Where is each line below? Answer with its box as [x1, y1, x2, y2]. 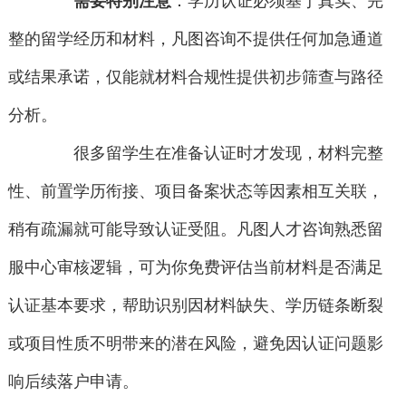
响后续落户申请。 [7, 372, 139, 391]
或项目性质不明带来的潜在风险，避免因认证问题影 [7, 334, 383, 353]
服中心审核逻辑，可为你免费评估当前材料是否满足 [7, 258, 383, 277]
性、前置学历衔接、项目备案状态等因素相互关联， [7, 182, 383, 201]
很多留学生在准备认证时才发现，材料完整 [41, 144, 384, 163]
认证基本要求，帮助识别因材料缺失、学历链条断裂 [7, 296, 383, 315]
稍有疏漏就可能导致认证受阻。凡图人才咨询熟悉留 [7, 220, 383, 239]
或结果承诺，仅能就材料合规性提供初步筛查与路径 [7, 68, 383, 87]
